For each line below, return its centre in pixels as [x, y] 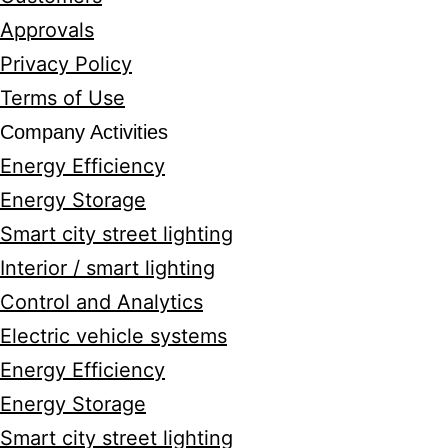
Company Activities [104, 132]
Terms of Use [82, 98]
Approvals [67, 30]
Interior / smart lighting [127, 268]
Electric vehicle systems [133, 336]
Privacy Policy [86, 64]
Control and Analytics [121, 302]
